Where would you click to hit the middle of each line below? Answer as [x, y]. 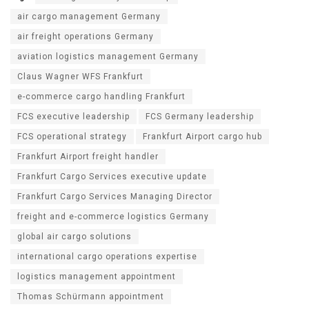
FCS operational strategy [72, 137]
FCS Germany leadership [200, 117]
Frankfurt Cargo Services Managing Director [115, 197]
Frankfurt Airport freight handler [88, 157]
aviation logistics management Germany [108, 57]
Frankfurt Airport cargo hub [202, 137]
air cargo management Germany [89, 17]
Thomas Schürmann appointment [91, 297]
